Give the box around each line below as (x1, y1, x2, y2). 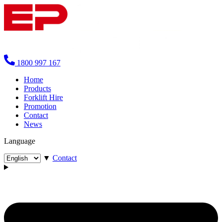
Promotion (24, 102, 56, 111)
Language (4, 136, 35, 145)
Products (24, 84, 51, 93)
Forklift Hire (24, 93, 63, 102)
